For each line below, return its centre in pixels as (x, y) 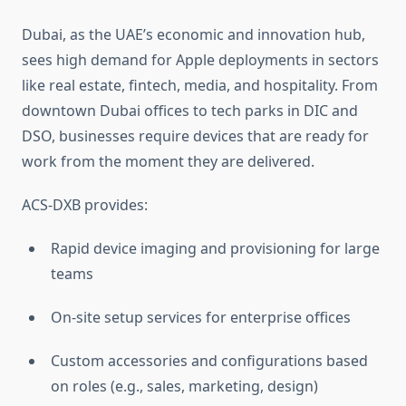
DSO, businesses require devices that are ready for (195, 136)
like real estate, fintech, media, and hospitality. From (200, 86)
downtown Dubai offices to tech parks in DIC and (190, 111)
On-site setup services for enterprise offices (201, 318)
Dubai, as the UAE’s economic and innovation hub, (193, 35)
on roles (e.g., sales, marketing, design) (184, 387)
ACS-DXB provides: (85, 205)
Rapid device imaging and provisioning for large (215, 249)
